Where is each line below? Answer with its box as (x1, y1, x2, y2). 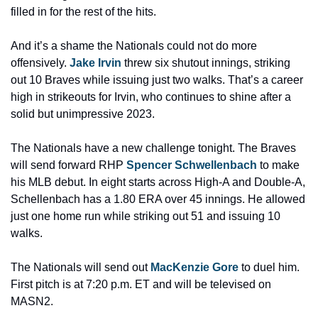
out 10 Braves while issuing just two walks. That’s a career (11, 74, 303, 86)
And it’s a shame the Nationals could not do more (11, 40, 257, 52)
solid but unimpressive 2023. (11, 108, 155, 120)
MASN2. (11, 295, 53, 307)
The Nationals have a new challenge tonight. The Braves (11, 142, 296, 154)
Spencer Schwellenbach (126, 159, 257, 171)
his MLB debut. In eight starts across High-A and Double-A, (11, 176, 305, 188)
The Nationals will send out (11, 261, 150, 273)
